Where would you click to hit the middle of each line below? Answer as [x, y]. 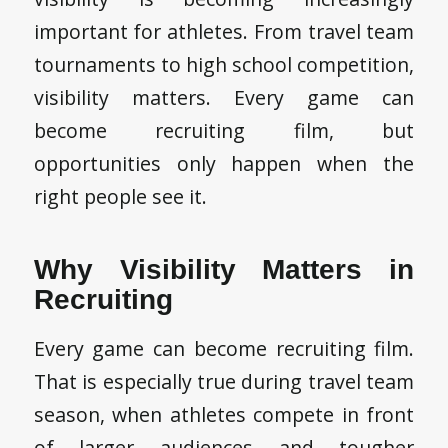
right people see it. [120, 197]
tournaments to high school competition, [224, 65]
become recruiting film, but [224, 131]
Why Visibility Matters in [224, 270]
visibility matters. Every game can [224, 98]
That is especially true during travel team [224, 382]
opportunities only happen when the [224, 164]
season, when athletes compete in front [224, 415]
